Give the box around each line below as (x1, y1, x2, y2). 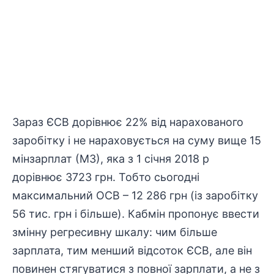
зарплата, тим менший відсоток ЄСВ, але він (12, 244, 252, 257)
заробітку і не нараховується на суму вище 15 (12, 134, 261, 147)
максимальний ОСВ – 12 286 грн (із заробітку (12, 189, 258, 202)
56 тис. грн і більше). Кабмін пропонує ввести (12, 207, 259, 220)
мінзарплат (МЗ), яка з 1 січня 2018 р (12, 152, 209, 165)
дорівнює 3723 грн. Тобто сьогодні (12, 171, 199, 183)
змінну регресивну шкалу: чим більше (12, 226, 217, 239)
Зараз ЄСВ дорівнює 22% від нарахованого (12, 116, 243, 128)
